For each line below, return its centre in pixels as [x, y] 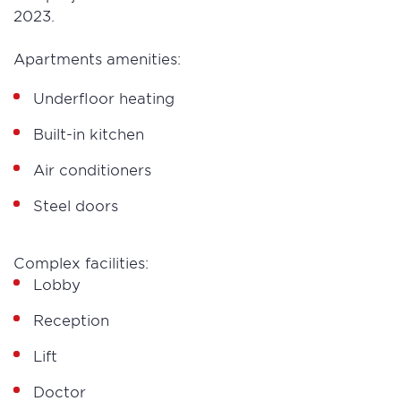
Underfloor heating [106, 98]
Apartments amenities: [97, 58]
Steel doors [76, 205]
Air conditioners [94, 169]
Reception [71, 320]
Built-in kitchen [91, 133]
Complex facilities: [81, 262]
